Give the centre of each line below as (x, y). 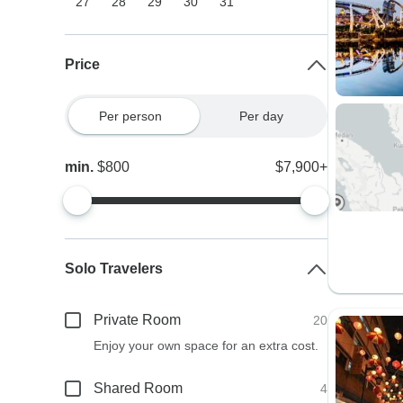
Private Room (138, 320)
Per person (130, 116)
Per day (262, 116)
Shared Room (139, 388)
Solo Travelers (114, 269)
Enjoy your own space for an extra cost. (206, 345)
